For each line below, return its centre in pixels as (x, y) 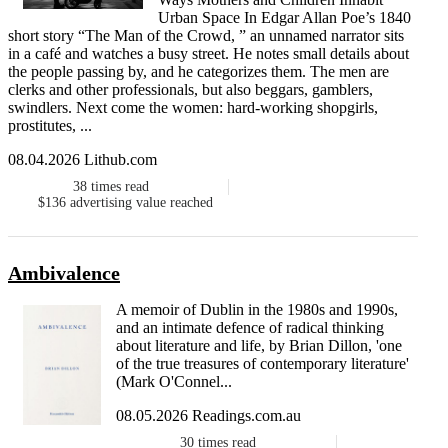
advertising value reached (142, 203)
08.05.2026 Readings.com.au (208, 416)
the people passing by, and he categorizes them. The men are (198, 72)
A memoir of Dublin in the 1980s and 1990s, (256, 310)
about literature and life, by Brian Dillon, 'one (258, 346)
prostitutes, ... (50, 126)
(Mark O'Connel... (173, 382)
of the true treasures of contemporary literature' (262, 364)
